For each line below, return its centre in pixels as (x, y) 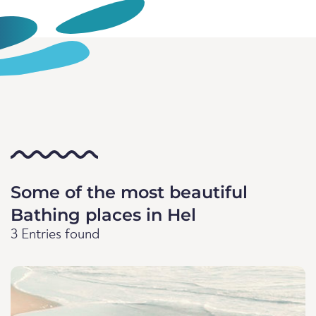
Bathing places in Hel (103, 215)
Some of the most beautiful (129, 192)
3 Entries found (55, 235)
